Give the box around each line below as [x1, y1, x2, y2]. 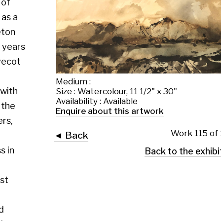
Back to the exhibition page [83, 84, 180, 94]
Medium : [9, 27, 39, 35]
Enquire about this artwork [9, 51, 100, 60]
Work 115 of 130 [105, 69, 158, 78]
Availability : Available [9, 43, 78, 52]
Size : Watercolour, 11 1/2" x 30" [9, 35, 111, 43]
